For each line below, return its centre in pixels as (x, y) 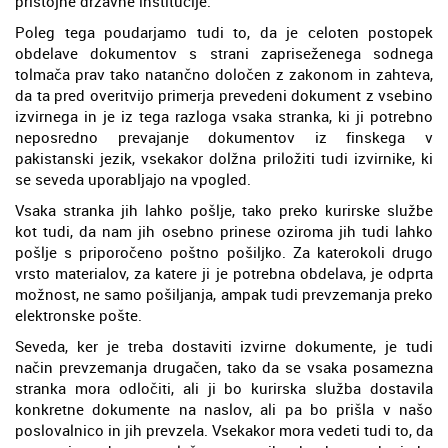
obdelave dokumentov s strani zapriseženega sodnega (224, 52)
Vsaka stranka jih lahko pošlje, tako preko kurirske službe (224, 209)
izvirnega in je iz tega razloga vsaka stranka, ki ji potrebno (224, 115)
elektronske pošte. (78, 314)
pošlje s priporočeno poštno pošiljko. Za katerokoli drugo (224, 251)
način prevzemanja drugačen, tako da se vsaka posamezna (224, 366)
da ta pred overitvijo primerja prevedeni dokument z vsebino (224, 94)
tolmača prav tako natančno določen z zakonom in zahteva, (224, 73)
